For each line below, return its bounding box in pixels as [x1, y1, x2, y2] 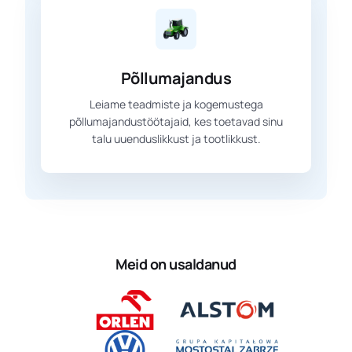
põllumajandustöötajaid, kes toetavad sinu [69, 113, 283, 129]
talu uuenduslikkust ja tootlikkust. [91, 130, 261, 146]
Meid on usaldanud [115, 254, 236, 273]
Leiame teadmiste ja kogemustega [89, 96, 263, 112]
